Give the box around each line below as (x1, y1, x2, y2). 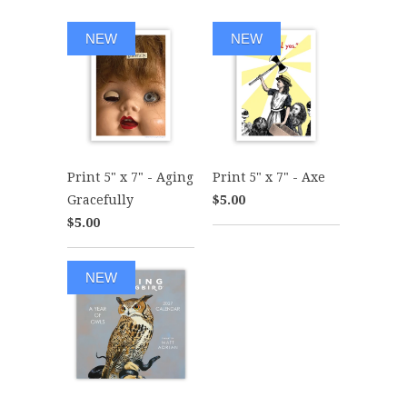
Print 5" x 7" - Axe (213, 169, 325, 184)
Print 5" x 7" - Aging (67, 169, 194, 184)
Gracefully (67, 192, 134, 207)
